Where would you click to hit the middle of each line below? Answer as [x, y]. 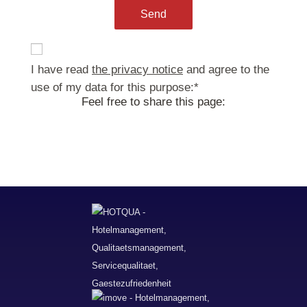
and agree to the [226, 70]
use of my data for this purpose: [112, 87]
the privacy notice [137, 70]
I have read [61, 70]
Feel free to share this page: [153, 102]
